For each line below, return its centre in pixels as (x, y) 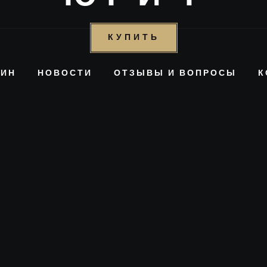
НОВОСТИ (65, 74)
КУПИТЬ (133, 38)
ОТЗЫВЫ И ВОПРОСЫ (175, 74)
